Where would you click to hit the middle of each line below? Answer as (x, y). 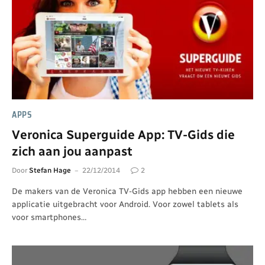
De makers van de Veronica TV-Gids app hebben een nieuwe (127, 192)
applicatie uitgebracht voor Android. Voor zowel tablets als (125, 205)
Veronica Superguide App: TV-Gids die (123, 135)
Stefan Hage (50, 171)
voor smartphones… (49, 218)
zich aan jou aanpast (72, 151)
